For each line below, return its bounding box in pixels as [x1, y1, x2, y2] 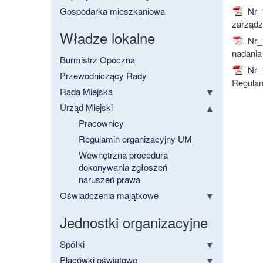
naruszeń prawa [79, 173, 140, 186]
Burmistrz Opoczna [60, 53, 135, 66]
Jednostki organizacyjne [60, 212, 208, 233]
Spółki [60, 238, 85, 251]
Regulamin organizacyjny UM [79, 133, 192, 146]
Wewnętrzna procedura [79, 149, 168, 161]
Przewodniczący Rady [60, 69, 147, 82]
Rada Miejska [60, 85, 113, 98]
